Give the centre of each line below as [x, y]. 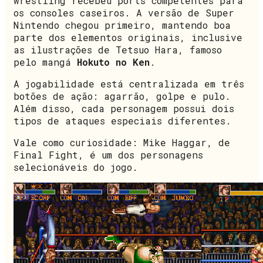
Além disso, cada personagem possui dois [124, 108]
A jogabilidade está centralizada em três [129, 83]
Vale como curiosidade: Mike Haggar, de [122, 142]
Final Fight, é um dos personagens [108, 154]
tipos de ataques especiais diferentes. [122, 120]
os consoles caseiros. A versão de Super [124, 12]
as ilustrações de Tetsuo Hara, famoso [118, 49]
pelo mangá [45, 62]
